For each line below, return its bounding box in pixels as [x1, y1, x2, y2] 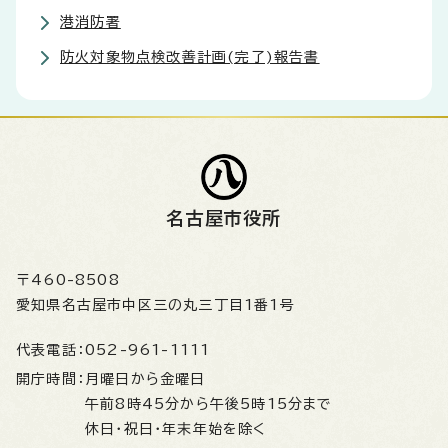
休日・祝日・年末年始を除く [85, 421, 267, 436]
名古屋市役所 [166, 208, 282, 227]
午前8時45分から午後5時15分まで [85, 396, 333, 411]
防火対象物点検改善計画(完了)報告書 [60, 49, 320, 64]
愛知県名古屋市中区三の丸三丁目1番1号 [16, 297, 295, 312]
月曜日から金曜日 [85, 371, 216, 386]
